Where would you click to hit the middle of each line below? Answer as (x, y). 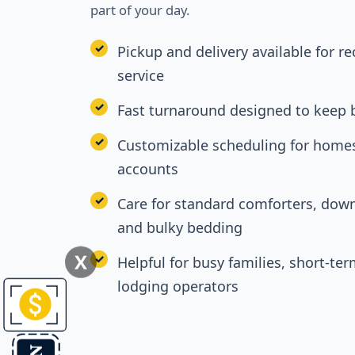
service (141, 76)
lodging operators (178, 286)
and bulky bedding (180, 228)
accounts (148, 169)
